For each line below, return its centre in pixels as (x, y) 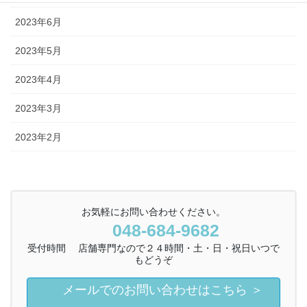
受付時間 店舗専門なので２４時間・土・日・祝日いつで (153, 248)
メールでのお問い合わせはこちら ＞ (161, 290)
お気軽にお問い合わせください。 (153, 212)
